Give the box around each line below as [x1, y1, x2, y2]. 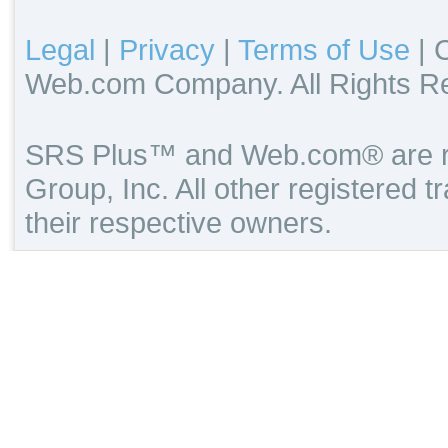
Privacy [119, 33, 215, 66]
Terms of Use [238, 33, 410, 66]
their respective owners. [25, 206, 332, 239]
